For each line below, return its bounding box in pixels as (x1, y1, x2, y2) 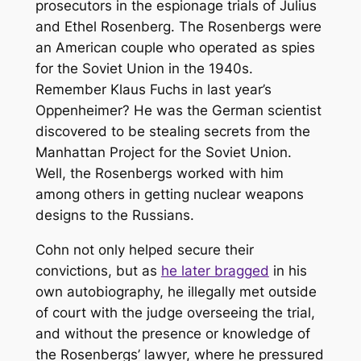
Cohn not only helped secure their (35, 241, 254, 258)
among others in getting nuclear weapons (35, 185, 304, 202)
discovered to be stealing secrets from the (35, 122, 310, 139)
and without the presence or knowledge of (35, 325, 310, 342)
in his (268, 262, 307, 279)
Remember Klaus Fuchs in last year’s (35, 81, 272, 98)
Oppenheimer (35, 102, 122, 118)
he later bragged (160, 262, 269, 279)
